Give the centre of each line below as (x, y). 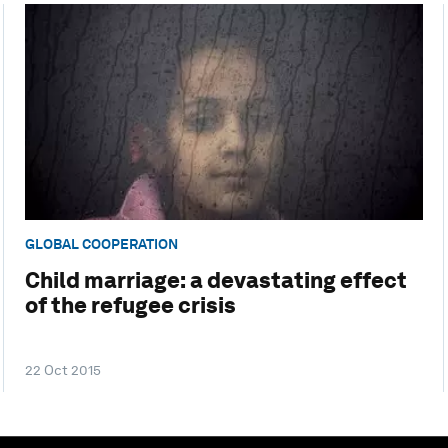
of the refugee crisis (130, 304)
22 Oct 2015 (62, 369)
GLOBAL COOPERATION (101, 243)
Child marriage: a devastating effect (215, 279)
